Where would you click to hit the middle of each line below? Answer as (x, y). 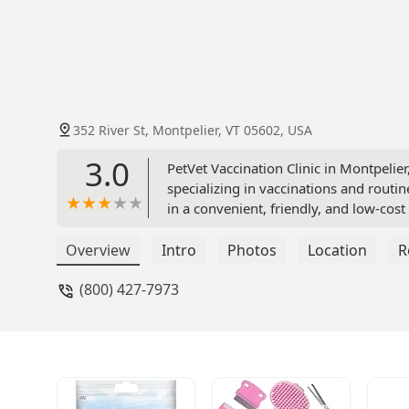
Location (337, 251)
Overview (98, 251)
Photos (252, 251)
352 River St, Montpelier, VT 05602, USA (193, 131)
